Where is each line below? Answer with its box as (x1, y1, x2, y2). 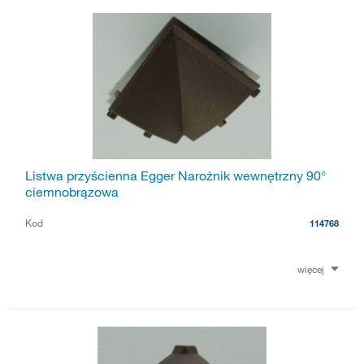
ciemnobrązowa (25, 183, 119, 200)
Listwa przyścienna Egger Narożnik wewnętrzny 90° (25, 167, 326, 184)
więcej (297, 262, 324, 275)
